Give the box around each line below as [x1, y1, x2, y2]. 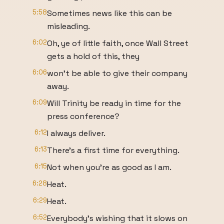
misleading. [47, 21, 90, 31]
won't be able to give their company [47, 68, 187, 78]
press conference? [47, 111, 119, 121]
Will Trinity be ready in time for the [47, 98, 181, 108]
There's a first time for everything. [47, 145, 179, 155]
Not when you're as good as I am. [47, 162, 171, 172]
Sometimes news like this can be [47, 8, 172, 18]
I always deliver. [47, 128, 105, 138]
